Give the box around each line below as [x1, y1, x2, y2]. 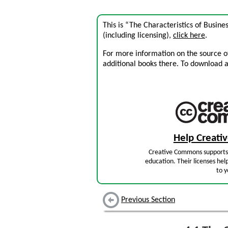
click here [173, 32, 205, 40]
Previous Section [121, 196, 175, 205]
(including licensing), [103, 32, 173, 40]
